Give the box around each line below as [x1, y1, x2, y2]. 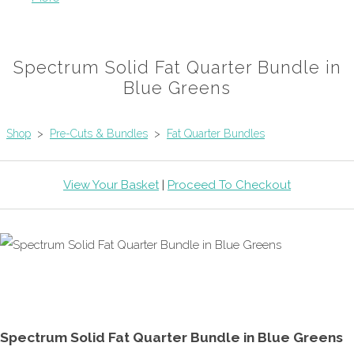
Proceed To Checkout [168, 177, 291, 192]
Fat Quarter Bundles [167, 126, 265, 140]
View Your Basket [63, 177, 159, 192]
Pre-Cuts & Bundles [50, 126, 148, 140]
